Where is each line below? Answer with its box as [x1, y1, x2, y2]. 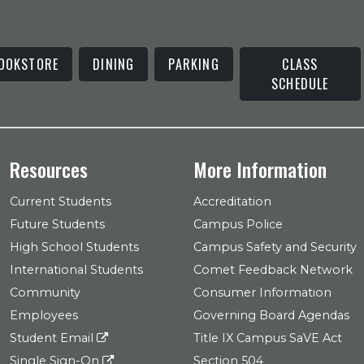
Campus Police [193, 217, 283, 232]
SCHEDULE [271, 74, 329, 93]
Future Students [10, 217, 105, 232]
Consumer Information [193, 285, 331, 300]
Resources [10, 154, 88, 184]
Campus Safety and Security [193, 240, 357, 254]
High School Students [10, 240, 139, 254]
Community [10, 285, 80, 300]
